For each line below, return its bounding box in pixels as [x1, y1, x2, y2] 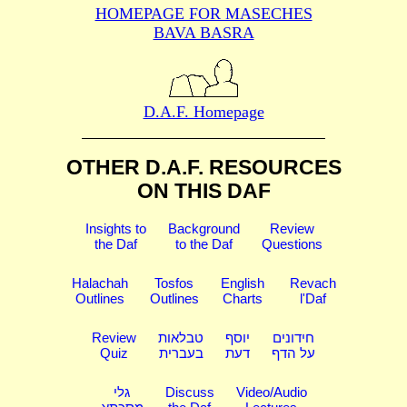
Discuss [164, 383, 214, 400]
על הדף [272, 344, 315, 361]
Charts [222, 290, 263, 306]
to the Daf [174, 235, 233, 252]
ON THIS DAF [136, 180, 271, 203]
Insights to [84, 220, 146, 236]
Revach [289, 274, 336, 291]
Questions [261, 235, 323, 252]
